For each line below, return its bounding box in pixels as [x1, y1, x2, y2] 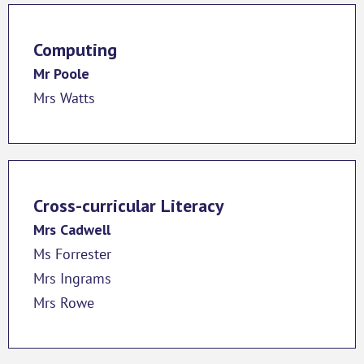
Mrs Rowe [33, 292, 94, 312]
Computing [33, 37, 117, 61]
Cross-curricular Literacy [33, 193, 224, 217]
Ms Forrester [33, 244, 111, 263]
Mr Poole [33, 63, 89, 83]
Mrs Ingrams [33, 268, 111, 288]
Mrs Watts [33, 88, 95, 107]
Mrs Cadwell [33, 219, 110, 239]
